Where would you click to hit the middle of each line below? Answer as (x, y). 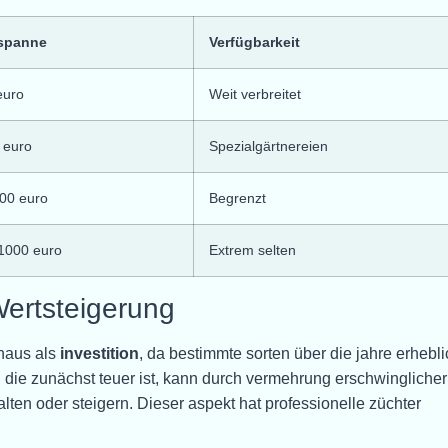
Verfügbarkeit (254, 41)
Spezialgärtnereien (268, 145)
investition (99, 353)
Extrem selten (252, 249)
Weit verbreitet (255, 93)
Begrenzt (237, 197)
